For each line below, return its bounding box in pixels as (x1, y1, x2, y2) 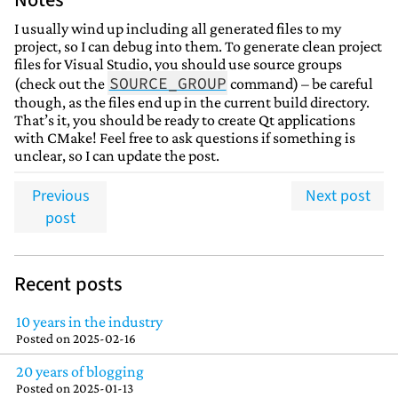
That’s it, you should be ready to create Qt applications (14, 111, 355, 129)
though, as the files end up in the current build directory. (14, 93, 370, 111)
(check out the (14, 75, 107, 92)
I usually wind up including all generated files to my (14, 20, 341, 37)
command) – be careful (227, 75, 374, 92)
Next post (305, 185, 370, 207)
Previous (31, 185, 90, 207)
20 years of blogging (16, 362, 144, 380)
